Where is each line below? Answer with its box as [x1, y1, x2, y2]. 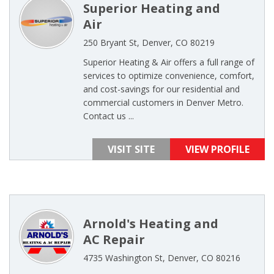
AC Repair [83, 231, 145, 248]
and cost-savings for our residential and [83, 83, 240, 95]
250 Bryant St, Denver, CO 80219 [83, 37, 215, 48]
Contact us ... [83, 110, 134, 122]
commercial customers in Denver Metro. [83, 97, 243, 108]
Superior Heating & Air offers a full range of [83, 56, 254, 68]
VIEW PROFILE [185, 143, 250, 156]
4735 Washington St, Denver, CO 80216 [83, 252, 240, 264]
